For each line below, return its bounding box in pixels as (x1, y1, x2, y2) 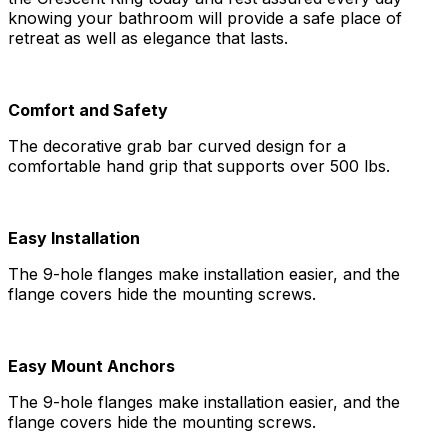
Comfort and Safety (8, 100, 168, 120)
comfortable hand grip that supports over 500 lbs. (8, 156, 390, 176)
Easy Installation (8, 228, 140, 248)
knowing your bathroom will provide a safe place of (8, 8, 402, 28)
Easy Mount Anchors (8, 356, 175, 376)
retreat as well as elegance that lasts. (8, 28, 288, 48)
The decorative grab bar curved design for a (8, 136, 346, 156)
